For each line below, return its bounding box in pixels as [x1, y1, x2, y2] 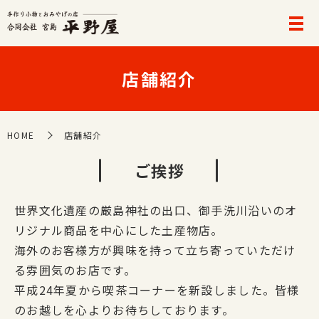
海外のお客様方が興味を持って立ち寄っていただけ [14, 241, 296, 258]
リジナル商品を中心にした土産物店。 [14, 221, 224, 239]
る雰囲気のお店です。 [14, 261, 136, 278]
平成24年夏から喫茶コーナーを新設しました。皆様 [14, 281, 300, 298]
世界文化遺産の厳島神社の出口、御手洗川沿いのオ [14, 201, 298, 219]
